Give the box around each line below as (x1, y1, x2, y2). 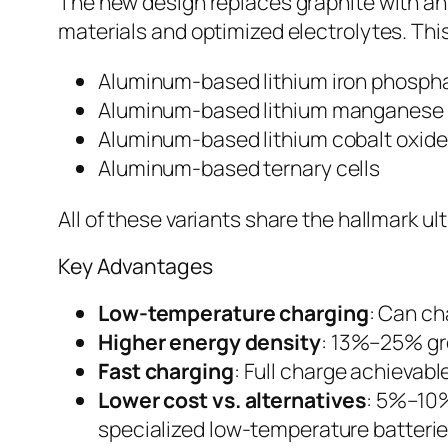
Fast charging (98, 356, 234, 386)
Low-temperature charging (98, 298, 369, 328)
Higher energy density (98, 327, 321, 357)
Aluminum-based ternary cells (98, 153, 381, 183)
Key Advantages (58, 250, 213, 280)
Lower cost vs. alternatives (98, 385, 367, 415)
